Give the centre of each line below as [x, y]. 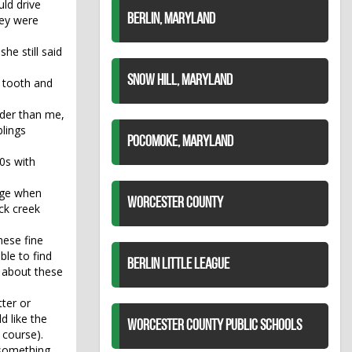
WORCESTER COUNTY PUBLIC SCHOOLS [214, 326]
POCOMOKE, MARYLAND [180, 143]
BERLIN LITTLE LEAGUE [178, 265]
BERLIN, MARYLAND [171, 20]
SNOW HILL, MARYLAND [180, 81]
